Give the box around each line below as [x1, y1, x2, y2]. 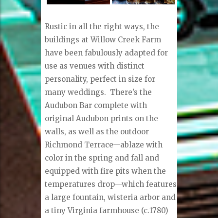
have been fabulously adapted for [45, 48, 168, 57]
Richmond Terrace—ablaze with [45, 140, 163, 149]
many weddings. [45, 87, 107, 97]
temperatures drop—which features [45, 179, 177, 189]
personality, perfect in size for [45, 74, 156, 84]
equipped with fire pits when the [45, 166, 166, 176]
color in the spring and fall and [45, 153, 160, 163]
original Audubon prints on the [45, 113, 159, 123]
